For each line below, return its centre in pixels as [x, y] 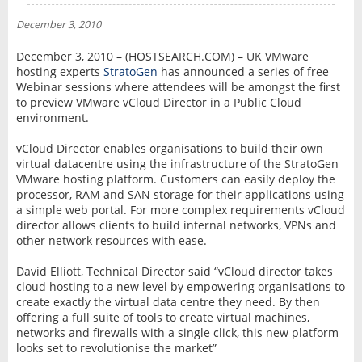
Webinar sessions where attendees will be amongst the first [178, 86]
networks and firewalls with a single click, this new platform [177, 332]
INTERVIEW [76, 35]
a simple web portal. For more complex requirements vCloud [180, 209]
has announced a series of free [243, 71]
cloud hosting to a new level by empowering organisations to [180, 286]
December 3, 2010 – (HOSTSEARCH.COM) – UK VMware [162, 56]
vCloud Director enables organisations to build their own [169, 148]
